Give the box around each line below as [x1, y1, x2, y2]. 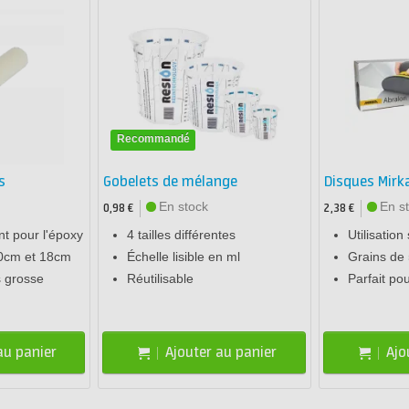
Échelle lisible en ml [127, 249, 241, 265]
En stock [159, 199, 209, 215]
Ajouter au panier [165, 343, 278, 362]
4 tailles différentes [127, 227, 236, 243]
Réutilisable [127, 271, 194, 287]
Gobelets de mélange [103, 173, 238, 192]
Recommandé [116, 132, 190, 145]
